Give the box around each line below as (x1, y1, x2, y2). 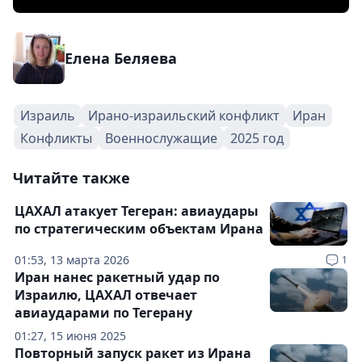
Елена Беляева (65, 48, 177, 68)
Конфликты (20, 129, 92, 147)
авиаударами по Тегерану (15, 304, 192, 322)
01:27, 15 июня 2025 (15, 328, 126, 343)
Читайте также (13, 168, 130, 187)
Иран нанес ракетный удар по (15, 268, 220, 286)
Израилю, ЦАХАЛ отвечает (15, 286, 197, 304)
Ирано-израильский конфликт (88, 107, 280, 124)
